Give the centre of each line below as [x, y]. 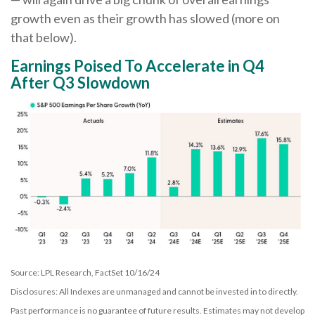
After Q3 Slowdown [80, 83]
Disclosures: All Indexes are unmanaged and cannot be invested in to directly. [154, 291]
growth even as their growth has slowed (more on [145, 18]
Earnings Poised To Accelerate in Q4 [137, 66]
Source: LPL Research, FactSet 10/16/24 [85, 272]
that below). [44, 37]
